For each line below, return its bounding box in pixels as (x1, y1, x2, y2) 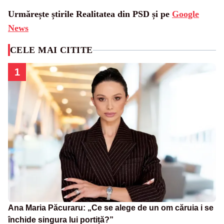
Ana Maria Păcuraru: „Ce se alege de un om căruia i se (8, 203, 213, 212)
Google (172, 9, 199, 19)
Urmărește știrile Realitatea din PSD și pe (8, 9, 172, 19)
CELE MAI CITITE (10, 45, 93, 55)
